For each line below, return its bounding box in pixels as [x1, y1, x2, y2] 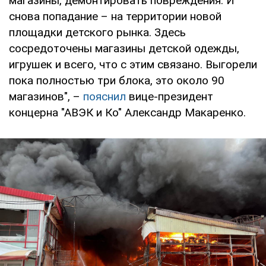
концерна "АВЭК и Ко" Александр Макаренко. [9, 106, 246, 120]
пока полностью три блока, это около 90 [9, 74, 224, 88]
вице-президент [126, 90, 213, 104]
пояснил [83, 90, 126, 104]
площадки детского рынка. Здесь [9, 26, 186, 40]
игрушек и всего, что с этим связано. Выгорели [9, 58, 257, 72]
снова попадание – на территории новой [9, 9, 221, 24]
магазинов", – [9, 90, 83, 104]
